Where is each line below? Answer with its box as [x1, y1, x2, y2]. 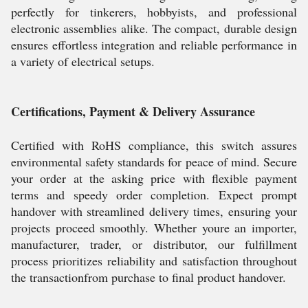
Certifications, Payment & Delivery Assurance [11, 102, 255, 120]
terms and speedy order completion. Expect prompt [11, 186, 297, 203]
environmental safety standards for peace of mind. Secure [11, 153, 297, 170]
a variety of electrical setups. [11, 53, 155, 69]
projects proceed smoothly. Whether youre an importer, [11, 219, 297, 236]
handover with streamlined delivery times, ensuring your [11, 203, 297, 219]
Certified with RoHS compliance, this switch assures [11, 137, 297, 153]
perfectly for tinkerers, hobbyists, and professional [11, 3, 297, 20]
